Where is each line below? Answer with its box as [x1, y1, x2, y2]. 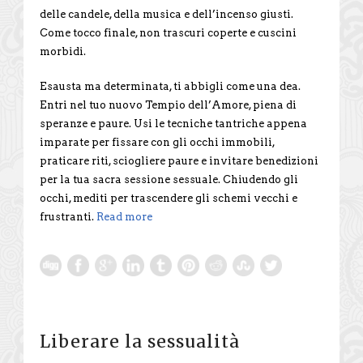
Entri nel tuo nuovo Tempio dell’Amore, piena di [40, 98, 297, 111]
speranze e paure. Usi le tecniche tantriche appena [40, 117, 307, 130]
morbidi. [40, 45, 86, 58]
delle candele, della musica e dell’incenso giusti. [40, 7, 293, 20]
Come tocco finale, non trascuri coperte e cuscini [40, 26, 297, 39]
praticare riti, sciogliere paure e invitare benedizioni [40, 154, 318, 167]
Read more [96, 210, 152, 223]
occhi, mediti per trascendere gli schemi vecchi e [40, 191, 297, 204]
